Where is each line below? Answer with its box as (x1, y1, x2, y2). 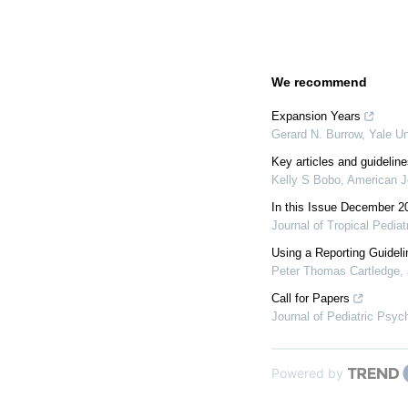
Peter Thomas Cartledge (271, 264, 400, 278)
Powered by (271, 365, 343, 381)
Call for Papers (271, 291, 350, 305)
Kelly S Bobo (271, 173, 341, 187)
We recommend (271, 75, 367, 89)
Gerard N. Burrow (271, 127, 362, 141)
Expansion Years (271, 109, 361, 123)
